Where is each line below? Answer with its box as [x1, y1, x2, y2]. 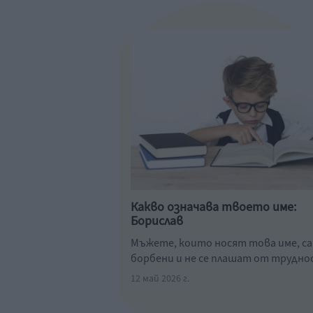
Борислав [131, 212, 183, 230]
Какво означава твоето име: [131, 198, 296, 216]
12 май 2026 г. [131, 272, 189, 286]
